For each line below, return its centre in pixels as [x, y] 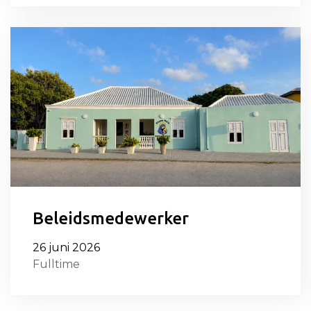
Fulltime [56, 264]
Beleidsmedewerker [111, 218]
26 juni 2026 [66, 247]
